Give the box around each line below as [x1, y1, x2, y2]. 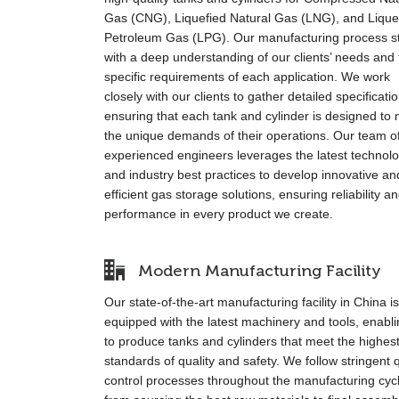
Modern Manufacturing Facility [138, 262, 381, 280]
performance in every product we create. [104, 207, 333, 221]
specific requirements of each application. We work [104, 69, 390, 84]
